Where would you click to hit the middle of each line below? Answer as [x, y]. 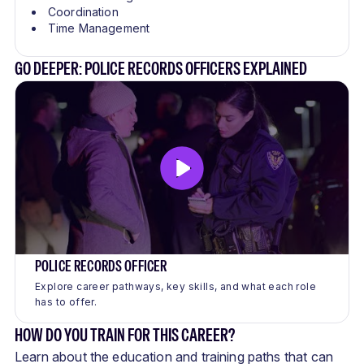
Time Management [99, 28]
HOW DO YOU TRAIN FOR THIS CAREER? [125, 335]
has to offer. [66, 302]
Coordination [83, 12]
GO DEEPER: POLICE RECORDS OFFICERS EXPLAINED [161, 69]
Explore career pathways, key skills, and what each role [175, 287]
